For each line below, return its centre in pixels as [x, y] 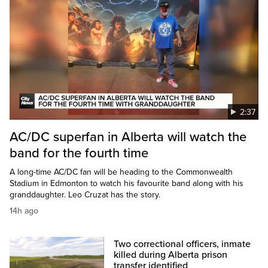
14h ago [24, 211]
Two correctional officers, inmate [182, 244]
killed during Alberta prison [171, 255]
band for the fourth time [79, 153]
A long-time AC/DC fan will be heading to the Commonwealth [121, 172]
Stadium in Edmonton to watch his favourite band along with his [127, 184]
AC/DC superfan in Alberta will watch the [128, 137]
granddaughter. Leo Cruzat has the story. [85, 195]
